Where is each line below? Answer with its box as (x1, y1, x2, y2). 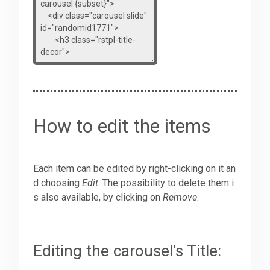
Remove (163, 192, 198, 204)
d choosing (33, 177, 83, 189)
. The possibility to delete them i (98, 177, 234, 189)
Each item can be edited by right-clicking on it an (33, 163, 236, 175)
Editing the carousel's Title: (33, 242, 222, 260)
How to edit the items (33, 115, 212, 138)
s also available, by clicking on (33, 192, 163, 204)
